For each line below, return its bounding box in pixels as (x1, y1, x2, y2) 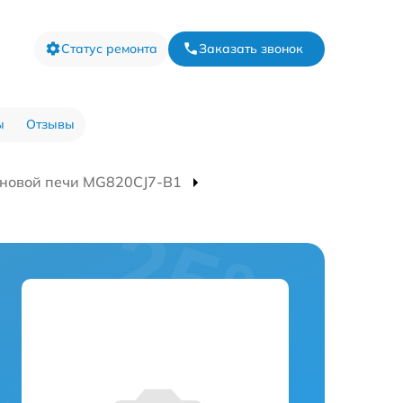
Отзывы (25, 115, 75, 132)
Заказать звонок (199, 40, 303, 57)
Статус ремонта (61, 40, 157, 57)
